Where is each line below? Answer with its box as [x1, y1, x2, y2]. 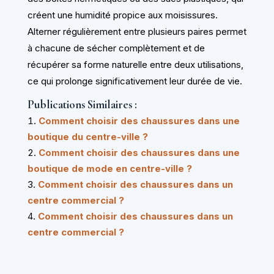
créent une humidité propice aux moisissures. [27, 9, 218, 21]
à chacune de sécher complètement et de [27, 42, 205, 54]
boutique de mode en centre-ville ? [27, 162, 192, 174]
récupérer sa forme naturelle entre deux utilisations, [27, 58, 243, 70]
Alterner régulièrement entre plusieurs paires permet [27, 25, 246, 37]
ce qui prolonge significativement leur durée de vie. [27, 75, 242, 87]
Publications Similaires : [27, 97, 137, 111]
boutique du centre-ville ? [27, 130, 148, 143]
